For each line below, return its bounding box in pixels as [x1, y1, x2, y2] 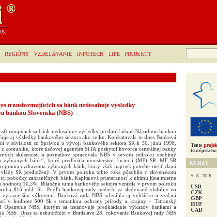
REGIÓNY [5, 51, 29, 57]
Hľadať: [186, 48, 201, 53]
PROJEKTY [125, 51, 152, 57]
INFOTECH [77, 51, 104, 57]
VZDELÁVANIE [34, 51, 72, 57]
